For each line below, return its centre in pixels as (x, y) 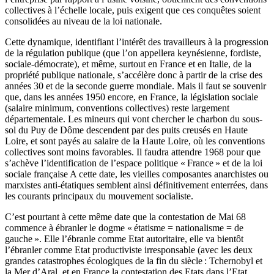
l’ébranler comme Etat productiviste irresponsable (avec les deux (129, 250)
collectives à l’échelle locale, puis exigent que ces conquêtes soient (133, 10)
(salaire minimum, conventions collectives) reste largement (117, 108)
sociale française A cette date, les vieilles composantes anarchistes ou (137, 174)
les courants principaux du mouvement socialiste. (99, 196)
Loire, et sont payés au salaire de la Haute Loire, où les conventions (135, 141)
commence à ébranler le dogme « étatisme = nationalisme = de (124, 228)
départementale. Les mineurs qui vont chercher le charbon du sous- (134, 119)
